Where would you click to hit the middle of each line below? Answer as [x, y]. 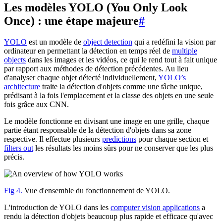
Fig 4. [13, 191]
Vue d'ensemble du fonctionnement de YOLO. [96, 191]
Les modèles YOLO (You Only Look [96, 8]
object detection [108, 42]
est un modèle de [55, 42]
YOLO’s [172, 78]
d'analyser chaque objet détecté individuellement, [81, 78]
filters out [19, 148]
